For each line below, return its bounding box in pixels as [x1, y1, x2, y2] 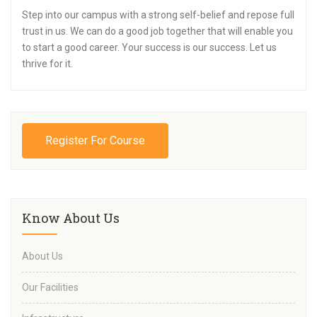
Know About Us [22, 209, 120, 227]
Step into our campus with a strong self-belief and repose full [22, 9, 294, 21]
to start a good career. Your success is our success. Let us [22, 42, 277, 54]
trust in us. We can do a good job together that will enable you [22, 25, 293, 38]
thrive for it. [22, 58, 73, 70]
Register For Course [45, 134, 145, 148]
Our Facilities [22, 282, 79, 294]
